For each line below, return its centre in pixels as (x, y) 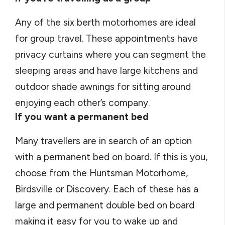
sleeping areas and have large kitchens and (106, 71)
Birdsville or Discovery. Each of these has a (107, 189)
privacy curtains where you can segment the (110, 54)
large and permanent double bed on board (105, 205)
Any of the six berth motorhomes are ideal (105, 22)
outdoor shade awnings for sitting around (103, 87)
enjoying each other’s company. (82, 103)
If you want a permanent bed (82, 117)
